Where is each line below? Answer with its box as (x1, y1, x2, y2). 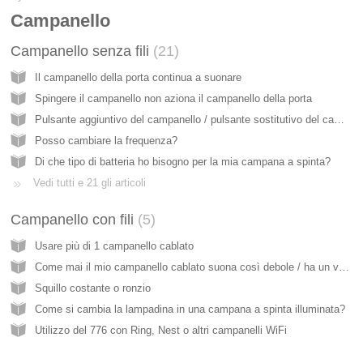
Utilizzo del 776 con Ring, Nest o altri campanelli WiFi (35, 323, 287, 336)
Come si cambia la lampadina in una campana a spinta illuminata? (35, 302, 345, 315)
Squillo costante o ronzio (35, 281, 151, 294)
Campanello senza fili (11, 42, 153, 59)
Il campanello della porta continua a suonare (35, 70, 241, 83)
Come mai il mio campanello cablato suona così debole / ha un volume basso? (339, 260, 349, 273)
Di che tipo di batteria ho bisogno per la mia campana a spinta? (35, 155, 331, 168)
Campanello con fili (11, 211, 138, 228)
